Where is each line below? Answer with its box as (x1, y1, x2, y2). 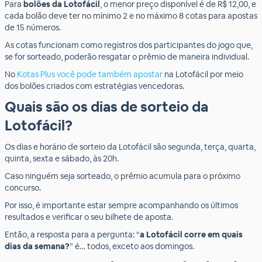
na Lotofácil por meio (163, 69, 243, 80)
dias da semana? (5, 241, 70, 251)
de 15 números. (5, 22, 63, 33)
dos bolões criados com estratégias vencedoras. (5, 81, 184, 91)
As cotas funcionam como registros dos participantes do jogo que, (5, 40, 253, 50)
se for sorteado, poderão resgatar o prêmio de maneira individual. (5, 51, 249, 62)
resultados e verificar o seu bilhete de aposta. (5, 212, 173, 222)
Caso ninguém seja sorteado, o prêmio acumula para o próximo (5, 171, 240, 181)
